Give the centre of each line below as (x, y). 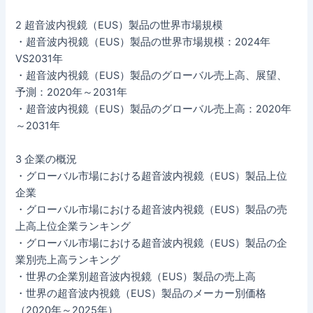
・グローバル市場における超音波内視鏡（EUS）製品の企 (152, 243)
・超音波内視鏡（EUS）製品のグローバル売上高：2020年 (154, 109)
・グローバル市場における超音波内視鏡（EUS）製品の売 (152, 209)
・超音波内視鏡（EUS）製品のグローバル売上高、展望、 (152, 76)
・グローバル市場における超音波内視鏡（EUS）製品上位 (152, 176)
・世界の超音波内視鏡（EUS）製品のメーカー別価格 (141, 293)
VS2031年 (39, 59)
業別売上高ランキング (68, 260)
